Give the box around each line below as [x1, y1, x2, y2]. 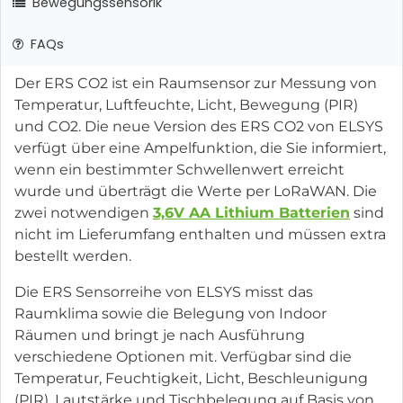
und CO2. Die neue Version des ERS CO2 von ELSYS [14, 118, 383, 136]
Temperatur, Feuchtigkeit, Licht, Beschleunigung [14, 370, 368, 388]
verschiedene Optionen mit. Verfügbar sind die [14, 348, 352, 366]
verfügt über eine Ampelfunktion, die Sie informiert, [14, 139, 386, 157]
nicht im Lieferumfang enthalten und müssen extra [14, 226, 386, 244]
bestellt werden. [14, 247, 131, 265]
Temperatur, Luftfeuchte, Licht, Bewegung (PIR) [14, 96, 358, 114]
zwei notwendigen [14, 204, 153, 222]
